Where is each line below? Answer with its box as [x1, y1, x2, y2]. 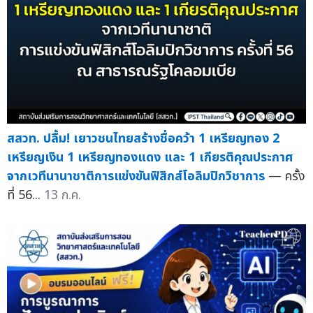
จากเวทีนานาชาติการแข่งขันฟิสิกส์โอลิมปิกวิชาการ [7, 167, 265, 187]
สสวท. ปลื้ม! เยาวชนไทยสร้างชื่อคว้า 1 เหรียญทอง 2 [7, 129, 279, 149]
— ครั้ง [268, 167, 305, 187]
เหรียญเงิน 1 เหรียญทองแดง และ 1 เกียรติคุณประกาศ [7, 148, 293, 168]
